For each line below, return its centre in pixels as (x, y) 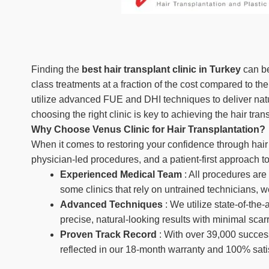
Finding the (56, 69)
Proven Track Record (110, 234)
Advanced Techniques (113, 204)
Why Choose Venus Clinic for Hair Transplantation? (148, 129)
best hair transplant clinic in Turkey (161, 69)
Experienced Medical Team (122, 174)
